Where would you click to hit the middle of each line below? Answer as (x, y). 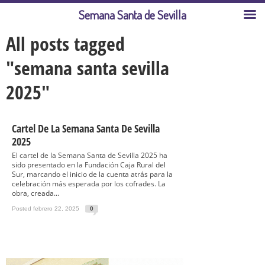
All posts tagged (65, 43)
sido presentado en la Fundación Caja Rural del (89, 165)
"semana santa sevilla (88, 68)
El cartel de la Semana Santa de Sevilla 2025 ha (90, 155)
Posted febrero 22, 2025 (46, 209)
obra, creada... (35, 193)
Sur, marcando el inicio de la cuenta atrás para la (92, 174)
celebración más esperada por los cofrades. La (89, 184)
